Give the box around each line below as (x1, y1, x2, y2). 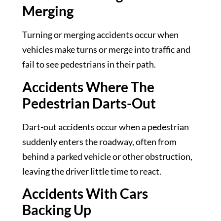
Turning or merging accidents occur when (22, 29, 179, 40)
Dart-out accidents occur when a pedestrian (22, 121, 189, 132)
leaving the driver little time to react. (22, 165, 161, 177)
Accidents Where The (22, 78, 154, 95)
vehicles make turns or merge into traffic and (22, 44, 190, 55)
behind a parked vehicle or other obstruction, (22, 150, 192, 162)
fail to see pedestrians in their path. (22, 59, 156, 70)
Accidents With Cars (22, 185, 148, 202)
